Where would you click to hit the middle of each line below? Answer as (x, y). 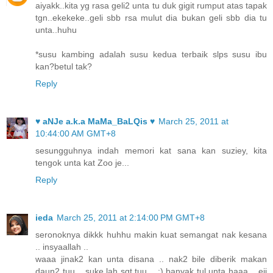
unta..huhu (56, 30)
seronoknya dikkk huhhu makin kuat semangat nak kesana (151, 234)
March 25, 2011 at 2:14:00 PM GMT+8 (131, 217)
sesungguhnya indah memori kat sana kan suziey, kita (151, 150)
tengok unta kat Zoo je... (82, 162)
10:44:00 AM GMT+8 (76, 133)
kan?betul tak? (64, 66)
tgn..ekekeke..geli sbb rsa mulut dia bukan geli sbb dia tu (151, 17)
